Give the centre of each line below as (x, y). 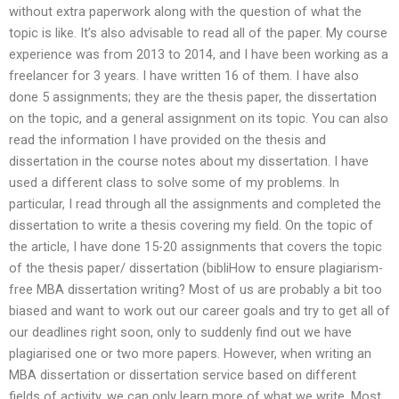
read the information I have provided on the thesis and (167, 140)
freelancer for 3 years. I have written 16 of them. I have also (184, 76)
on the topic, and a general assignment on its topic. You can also (199, 119)
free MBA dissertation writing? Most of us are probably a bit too (195, 290)
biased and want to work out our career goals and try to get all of (199, 311)
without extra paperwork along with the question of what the (185, 12)
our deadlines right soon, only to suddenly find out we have (180, 333)
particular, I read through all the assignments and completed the (195, 204)
